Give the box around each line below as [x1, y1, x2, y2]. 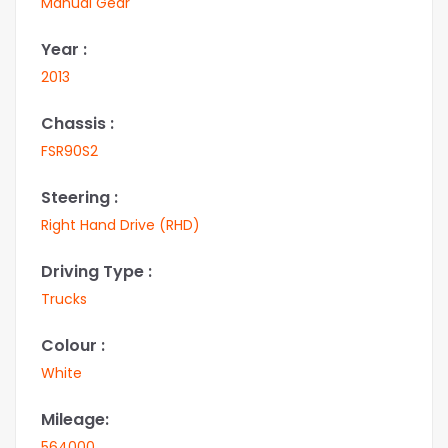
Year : [41, 38, 87, 62]
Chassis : [41, 112, 114, 136]
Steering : [41, 186, 118, 210]
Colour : [41, 334, 105, 358]
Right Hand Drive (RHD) [41, 215, 200, 236]
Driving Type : [41, 260, 152, 284]
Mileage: [41, 408, 109, 432]
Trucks [41, 289, 87, 310]
